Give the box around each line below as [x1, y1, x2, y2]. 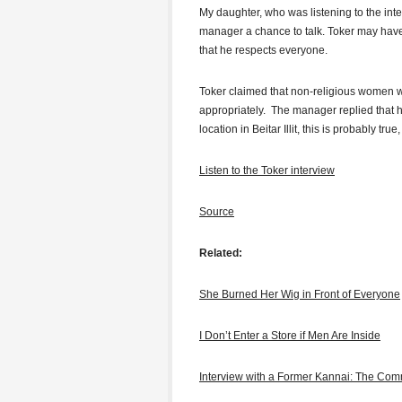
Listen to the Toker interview [199, 164, 335, 177]
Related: [199, 247, 242, 259]
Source [199, 205, 234, 218]
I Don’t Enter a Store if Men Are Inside [199, 329, 380, 342]
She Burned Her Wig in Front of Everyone [199, 288, 400, 301]
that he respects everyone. [199, 44, 328, 57]
